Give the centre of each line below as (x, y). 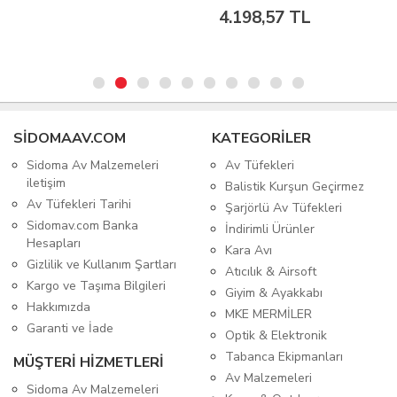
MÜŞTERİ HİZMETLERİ (89, 363)
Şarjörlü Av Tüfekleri (284, 208)
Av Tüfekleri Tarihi (79, 205)
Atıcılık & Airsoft (271, 272)
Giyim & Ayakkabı (274, 293)
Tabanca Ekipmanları (284, 357)
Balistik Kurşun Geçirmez (295, 187)
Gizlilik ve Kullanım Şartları (101, 265)
